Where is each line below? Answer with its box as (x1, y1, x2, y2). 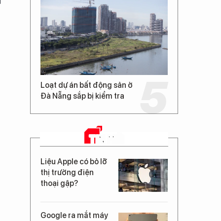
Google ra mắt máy (40, 210, 108, 220)
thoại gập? (40, 178, 78, 188)
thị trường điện (40, 167, 94, 177)
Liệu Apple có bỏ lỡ (40, 156, 107, 166)
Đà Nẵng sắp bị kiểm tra (40, 91, 124, 101)
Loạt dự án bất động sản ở (40, 80, 133, 90)
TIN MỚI (89, 131, 124, 146)
